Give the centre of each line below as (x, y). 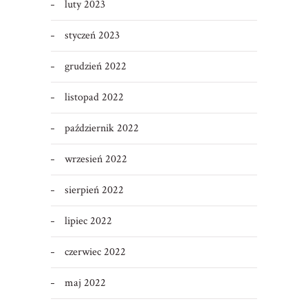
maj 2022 (85, 283)
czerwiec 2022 (95, 252)
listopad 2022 (94, 98)
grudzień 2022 (95, 67)
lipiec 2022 (88, 221)
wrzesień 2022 (96, 159)
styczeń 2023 (92, 36)
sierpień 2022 (94, 190)
